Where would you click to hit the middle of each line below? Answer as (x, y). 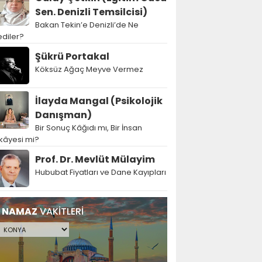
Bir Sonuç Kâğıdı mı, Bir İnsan (89, 127)
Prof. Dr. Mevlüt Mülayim (95, 159)
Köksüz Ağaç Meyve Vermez (89, 69)
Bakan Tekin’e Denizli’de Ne (87, 25)
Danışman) (63, 115)
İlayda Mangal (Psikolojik (99, 101)
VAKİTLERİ (61, 211)
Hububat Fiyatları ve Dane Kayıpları (101, 172)
